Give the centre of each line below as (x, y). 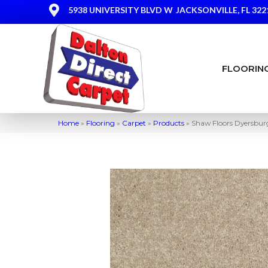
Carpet (134, 123)
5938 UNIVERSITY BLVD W (121, 10)
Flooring (100, 123)
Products (169, 123)
